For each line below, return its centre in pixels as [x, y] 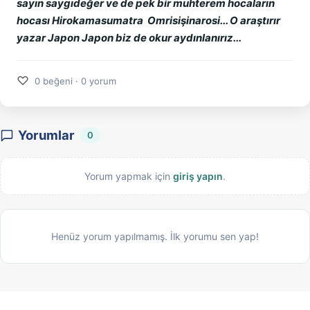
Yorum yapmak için [129, 176]
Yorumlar [46, 135]
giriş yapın [198, 176]
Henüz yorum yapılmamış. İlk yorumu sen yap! [155, 236]
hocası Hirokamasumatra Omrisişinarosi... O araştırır [148, 20]
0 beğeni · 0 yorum [75, 81]
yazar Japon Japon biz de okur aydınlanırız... [129, 38]
